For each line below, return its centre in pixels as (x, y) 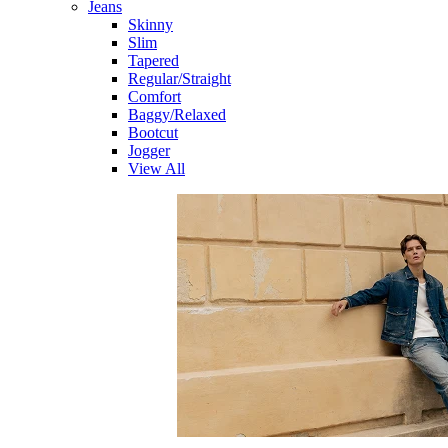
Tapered (153, 60)
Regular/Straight (179, 78)
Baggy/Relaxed (177, 114)
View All (156, 168)
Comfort (154, 96)
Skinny (150, 24)
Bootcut (153, 132)
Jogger (149, 150)
